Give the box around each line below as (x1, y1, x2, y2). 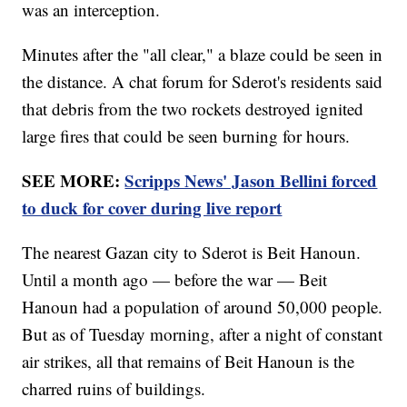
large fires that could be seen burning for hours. (22, 124, 356, 147)
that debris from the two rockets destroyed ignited (22, 96, 364, 120)
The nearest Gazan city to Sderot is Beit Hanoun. (22, 240, 362, 263)
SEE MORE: (22, 167, 125, 193)
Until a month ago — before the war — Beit (22, 267, 328, 291)
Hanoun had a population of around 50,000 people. (22, 294, 383, 318)
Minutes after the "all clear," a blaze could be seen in (22, 42, 383, 65)
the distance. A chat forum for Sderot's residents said (22, 69, 383, 93)
